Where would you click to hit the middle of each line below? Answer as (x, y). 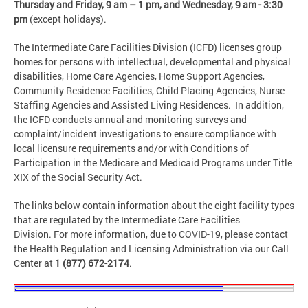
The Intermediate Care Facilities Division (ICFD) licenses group (148, 47)
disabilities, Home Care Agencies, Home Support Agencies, (139, 76)
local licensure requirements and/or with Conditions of (131, 148)
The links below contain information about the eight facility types (154, 206)
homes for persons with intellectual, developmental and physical (152, 62)
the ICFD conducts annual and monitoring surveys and (130, 120)
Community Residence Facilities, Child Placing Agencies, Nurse (149, 91)
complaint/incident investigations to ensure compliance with (145, 134)
